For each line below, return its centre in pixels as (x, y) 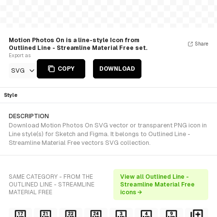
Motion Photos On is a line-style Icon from (74, 40)
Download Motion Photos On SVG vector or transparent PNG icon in (108, 125)
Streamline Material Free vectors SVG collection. (80, 143)
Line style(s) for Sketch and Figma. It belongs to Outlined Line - (100, 134)
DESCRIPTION (29, 116)
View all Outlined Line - (154, 177)
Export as (20, 55)
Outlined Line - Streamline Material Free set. (78, 48)
